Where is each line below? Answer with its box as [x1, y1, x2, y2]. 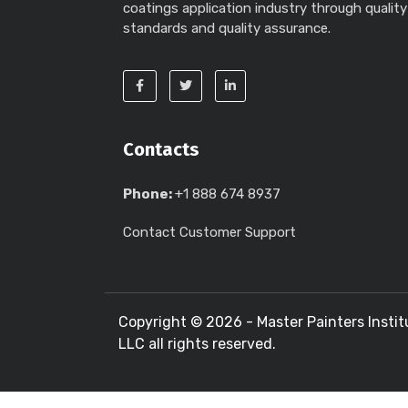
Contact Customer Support [123, 224, 296, 240]
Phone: [123, 186, 175, 202]
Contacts [123, 138, 199, 160]
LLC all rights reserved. [118, 335, 276, 352]
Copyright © [118, 313, 206, 331]
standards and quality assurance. [123, 20, 331, 36]
